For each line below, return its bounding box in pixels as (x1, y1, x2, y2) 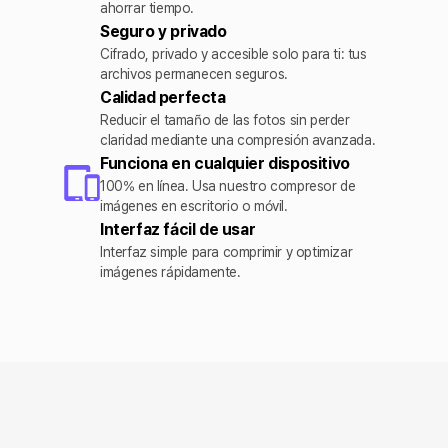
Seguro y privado (100, 22, 227, 41)
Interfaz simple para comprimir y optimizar (100, 244, 353, 260)
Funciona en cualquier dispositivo (100, 154, 350, 173)
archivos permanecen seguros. (100, 66, 288, 82)
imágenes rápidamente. (100, 264, 241, 280)
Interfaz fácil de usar (100, 220, 256, 239)
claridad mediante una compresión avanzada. (100, 132, 376, 148)
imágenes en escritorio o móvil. (100, 198, 288, 214)
